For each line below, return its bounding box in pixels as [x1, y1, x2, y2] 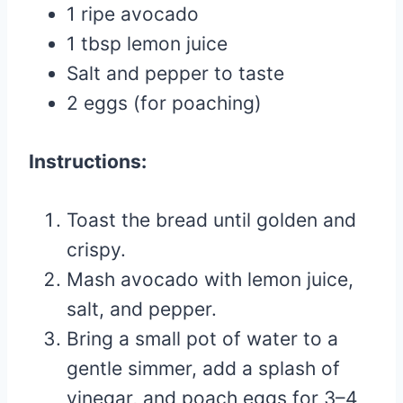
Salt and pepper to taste [67, 61, 284, 85]
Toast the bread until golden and [67, 208, 356, 231]
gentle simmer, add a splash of [67, 356, 340, 380]
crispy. [67, 237, 126, 261]
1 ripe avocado [67, 2, 199, 25]
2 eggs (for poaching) [67, 91, 262, 114]
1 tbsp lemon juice [67, 31, 228, 55]
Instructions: [29, 149, 147, 173]
